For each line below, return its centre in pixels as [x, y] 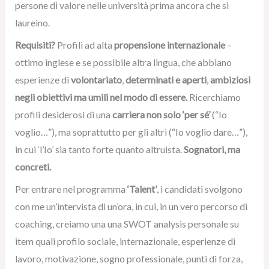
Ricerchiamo [215, 97]
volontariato [96, 80]
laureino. [32, 23]
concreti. [33, 167]
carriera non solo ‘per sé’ [161, 114]
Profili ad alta [84, 45]
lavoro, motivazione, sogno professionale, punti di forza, [128, 258]
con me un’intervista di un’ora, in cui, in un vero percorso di [131, 206]
